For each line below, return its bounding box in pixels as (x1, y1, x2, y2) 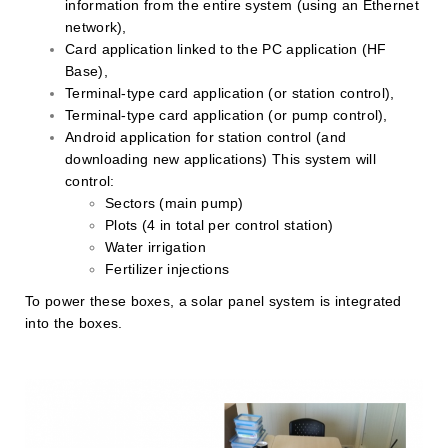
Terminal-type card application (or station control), (65, 84, 395, 101)
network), (65, 18, 127, 35)
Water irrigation (105, 238, 206, 255)
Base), (65, 62, 108, 79)
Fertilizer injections (105, 260, 230, 277)
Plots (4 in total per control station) (105, 216, 334, 233)
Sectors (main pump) (105, 194, 244, 211)
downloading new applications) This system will (65, 150, 376, 167)
